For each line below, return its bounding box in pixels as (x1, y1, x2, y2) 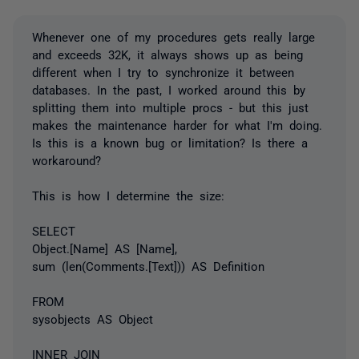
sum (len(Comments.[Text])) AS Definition (32, 260, 264, 272)
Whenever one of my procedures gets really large (32, 30, 315, 42)
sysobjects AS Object (32, 313, 153, 325)
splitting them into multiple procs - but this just (32, 101, 309, 113)
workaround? (32, 154, 101, 166)
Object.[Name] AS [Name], (32, 242, 177, 254)
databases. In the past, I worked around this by (32, 83, 305, 95)
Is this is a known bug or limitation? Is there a (32, 136, 308, 148)
